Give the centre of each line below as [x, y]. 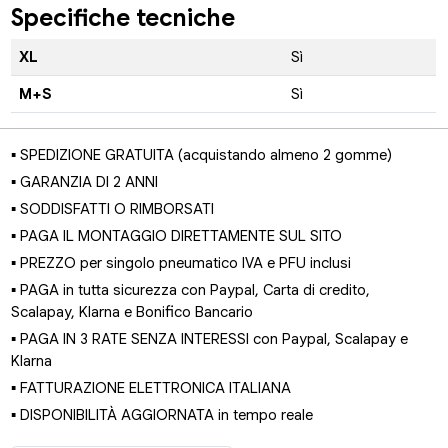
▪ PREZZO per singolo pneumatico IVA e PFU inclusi [181, 263]
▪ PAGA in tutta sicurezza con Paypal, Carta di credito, [191, 290]
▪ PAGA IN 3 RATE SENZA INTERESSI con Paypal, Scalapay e [210, 339]
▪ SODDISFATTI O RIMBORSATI [113, 209]
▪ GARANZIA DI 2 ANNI [85, 182]
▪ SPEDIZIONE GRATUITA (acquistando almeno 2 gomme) [202, 155]
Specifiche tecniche [123, 17]
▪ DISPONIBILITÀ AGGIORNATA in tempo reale [162, 415]
